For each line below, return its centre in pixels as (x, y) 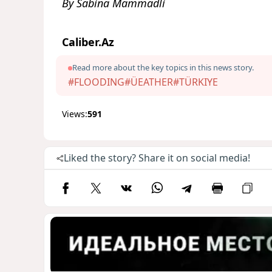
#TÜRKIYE (195, 82)
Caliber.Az (88, 42)
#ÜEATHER (149, 82)
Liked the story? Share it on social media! (157, 158)
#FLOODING (96, 82)
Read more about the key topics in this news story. (163, 68)
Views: (75, 114)
